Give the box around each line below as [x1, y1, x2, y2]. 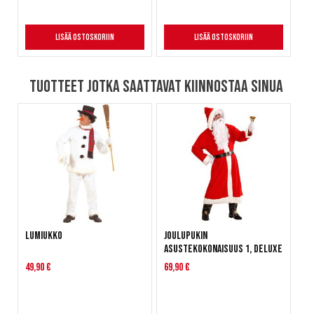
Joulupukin [163, 229, 207, 243]
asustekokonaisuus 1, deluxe [163, 243, 282, 257]
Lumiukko [25, 229, 62, 243]
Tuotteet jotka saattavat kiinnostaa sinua [29, 76, 283, 97]
